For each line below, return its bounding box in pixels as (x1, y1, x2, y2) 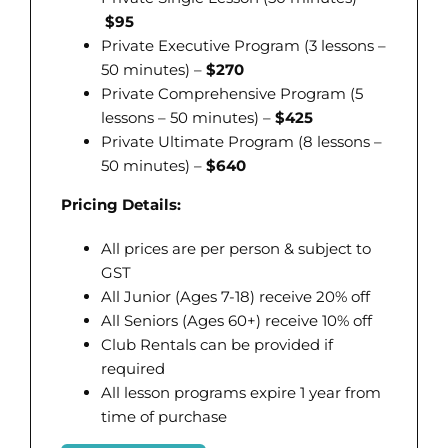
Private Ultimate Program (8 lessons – (100, 131, 382, 151)
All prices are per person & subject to (100, 238, 371, 258)
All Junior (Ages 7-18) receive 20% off (100, 286, 370, 306)
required (100, 358, 165, 378)
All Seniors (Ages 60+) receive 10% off (100, 310, 372, 330)
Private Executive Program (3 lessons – (100, 35, 386, 55)
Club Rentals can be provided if (100, 334, 333, 354)
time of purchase (100, 406, 227, 426)
